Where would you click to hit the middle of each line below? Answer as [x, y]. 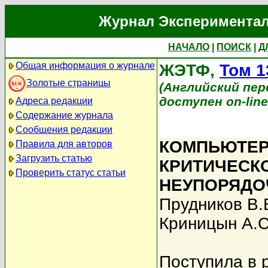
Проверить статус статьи [71, 173]
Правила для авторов [64, 144]
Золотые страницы [68, 83]
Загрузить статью [54, 158]
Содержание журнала [64, 115]
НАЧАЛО [189, 47]
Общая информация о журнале [85, 66]
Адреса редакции [54, 101]
